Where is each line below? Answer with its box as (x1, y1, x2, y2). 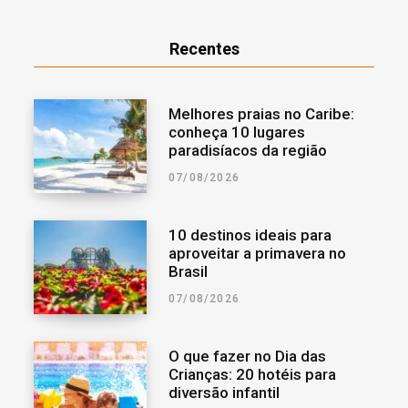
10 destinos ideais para (168, 225, 331, 244)
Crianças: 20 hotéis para (168, 364, 305, 383)
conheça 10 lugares (168, 122, 305, 141)
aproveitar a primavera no (168, 243, 346, 262)
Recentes (168, 38, 240, 58)
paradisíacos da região (168, 140, 327, 159)
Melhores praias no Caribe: (168, 104, 354, 123)
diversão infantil (168, 382, 280, 402)
